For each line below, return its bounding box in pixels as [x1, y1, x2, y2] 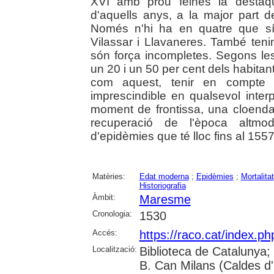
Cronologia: [92, 209, 132, 219]
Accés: [92, 228, 117, 238]
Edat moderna [139, 172, 189, 182]
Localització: [92, 245, 137, 254]
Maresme [139, 193, 191, 207]
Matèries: [92, 172, 125, 182]
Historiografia [139, 181, 186, 191]
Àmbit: [92, 193, 116, 202]
